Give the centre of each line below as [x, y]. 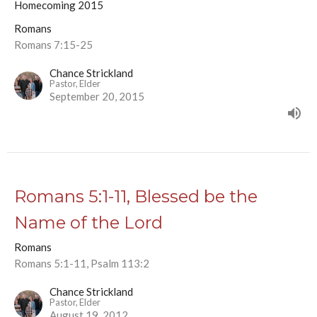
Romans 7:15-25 [53, 44]
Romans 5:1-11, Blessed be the [136, 196]
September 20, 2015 [97, 96]
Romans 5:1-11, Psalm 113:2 [82, 263]
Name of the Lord [88, 222]
